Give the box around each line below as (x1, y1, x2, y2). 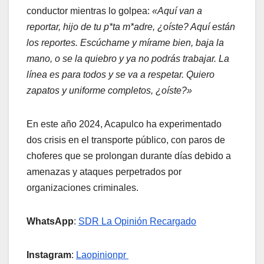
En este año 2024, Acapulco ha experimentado (27, 118, 222, 129)
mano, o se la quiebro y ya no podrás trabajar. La (27, 53, 229, 64)
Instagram (27, 249, 71, 260)
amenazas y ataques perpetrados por (27, 166, 181, 177)
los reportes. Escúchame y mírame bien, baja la (27, 37, 224, 48)
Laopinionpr (76, 249, 128, 260)
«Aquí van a (150, 5, 202, 16)
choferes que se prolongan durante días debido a (27, 150, 231, 161)
